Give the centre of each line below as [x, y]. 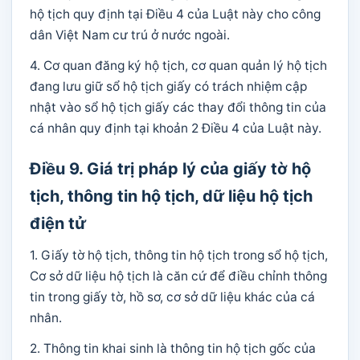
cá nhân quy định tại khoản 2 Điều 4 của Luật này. [176, 128]
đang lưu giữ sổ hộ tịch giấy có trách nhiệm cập [168, 86]
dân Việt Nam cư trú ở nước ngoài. [130, 35]
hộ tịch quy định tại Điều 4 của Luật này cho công [175, 14]
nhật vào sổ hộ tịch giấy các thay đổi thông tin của [178, 107]
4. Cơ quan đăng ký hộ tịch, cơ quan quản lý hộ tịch [178, 65]
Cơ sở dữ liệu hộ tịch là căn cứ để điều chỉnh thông [178, 276]
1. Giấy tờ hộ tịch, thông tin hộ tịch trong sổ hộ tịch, [179, 255]
